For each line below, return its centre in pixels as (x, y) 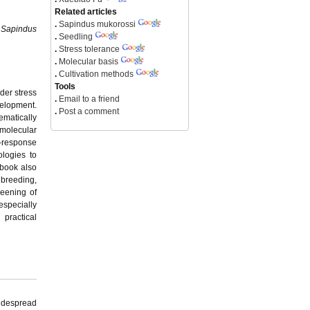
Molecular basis (89, 62)
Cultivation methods (96, 74)
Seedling (76, 37)
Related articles (86, 12)
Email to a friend (88, 99)
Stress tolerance (89, 49)
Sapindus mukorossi (98, 24)
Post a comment (88, 111)
